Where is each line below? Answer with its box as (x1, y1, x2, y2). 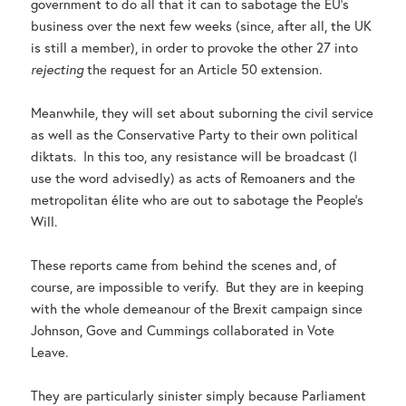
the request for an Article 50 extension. (83, 60, 323, 79)
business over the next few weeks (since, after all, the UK (31, 16, 372, 35)
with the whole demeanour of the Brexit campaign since (31, 299, 363, 318)
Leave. (31, 343, 69, 362)
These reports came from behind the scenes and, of (31, 256, 337, 275)
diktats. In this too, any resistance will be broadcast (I (31, 147, 358, 166)
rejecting (31, 60, 84, 79)
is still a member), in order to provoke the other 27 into (31, 38, 359, 57)
